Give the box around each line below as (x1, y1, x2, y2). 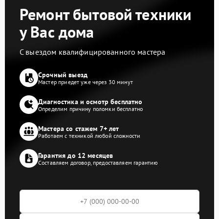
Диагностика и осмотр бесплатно (38, 97, 143, 107)
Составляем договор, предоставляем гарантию (38, 159, 158, 167)
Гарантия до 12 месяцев (38, 151, 113, 160)
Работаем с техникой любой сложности (38, 132, 141, 140)
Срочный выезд (38, 70, 88, 80)
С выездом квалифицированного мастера (20, 46, 166, 57)
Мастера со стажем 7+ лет (38, 124, 119, 133)
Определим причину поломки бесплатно (38, 105, 143, 113)
